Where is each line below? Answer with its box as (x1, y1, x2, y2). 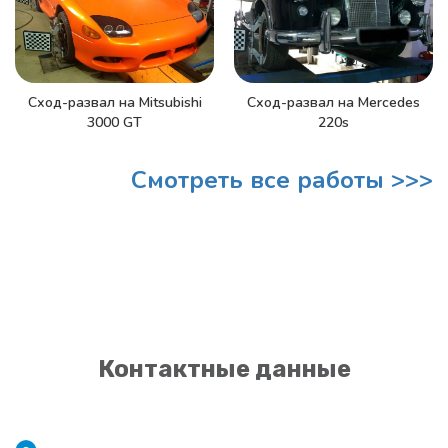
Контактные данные (97, 355, 351, 384)
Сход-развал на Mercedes (247, 93, 420, 113)
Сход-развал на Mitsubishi (27, 92, 202, 112)
